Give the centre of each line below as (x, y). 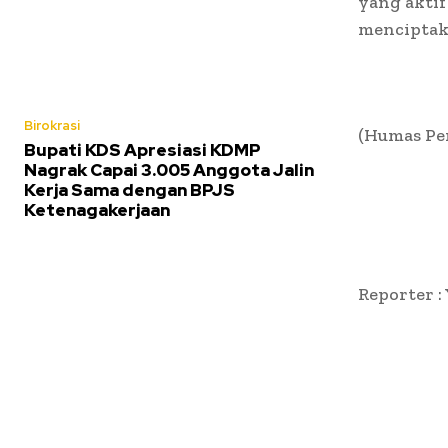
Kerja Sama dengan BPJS (129, 189)
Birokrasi (52, 125)
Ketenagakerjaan (97, 209)
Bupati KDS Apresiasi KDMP (142, 149)
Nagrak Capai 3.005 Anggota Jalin (169, 169)
